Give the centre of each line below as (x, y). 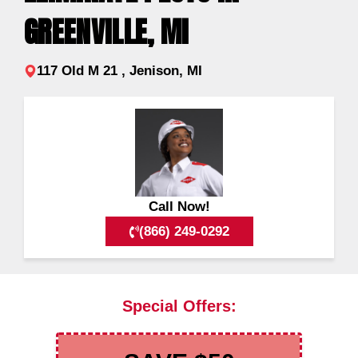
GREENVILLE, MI (107, 32)
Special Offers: (179, 306)
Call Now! (179, 207)
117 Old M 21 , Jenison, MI (119, 71)
